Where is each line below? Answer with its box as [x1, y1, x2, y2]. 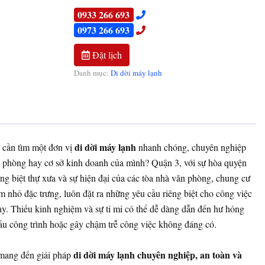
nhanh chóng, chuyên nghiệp [135, 141, 246, 154]
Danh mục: [73, 67, 111, 79]
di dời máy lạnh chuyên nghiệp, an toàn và [73, 248, 242, 262]
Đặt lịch [89, 49, 122, 62]
